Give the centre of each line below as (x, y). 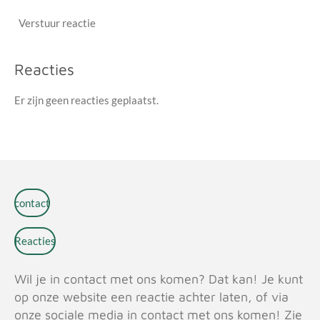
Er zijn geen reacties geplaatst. (86, 100)
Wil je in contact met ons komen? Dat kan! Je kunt (159, 279)
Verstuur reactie (57, 23)
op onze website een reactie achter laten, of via (151, 297)
